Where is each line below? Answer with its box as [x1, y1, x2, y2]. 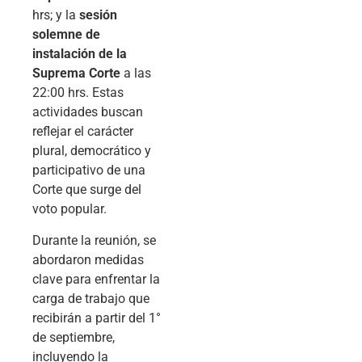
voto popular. [32, 201, 107, 217]
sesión [79, 7, 117, 23]
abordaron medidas [32, 251, 144, 267]
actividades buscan [32, 104, 143, 120]
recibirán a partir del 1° [32, 309, 161, 326]
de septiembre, [32, 329, 115, 345]
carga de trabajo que [32, 290, 149, 306]
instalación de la [32, 46, 127, 62]
